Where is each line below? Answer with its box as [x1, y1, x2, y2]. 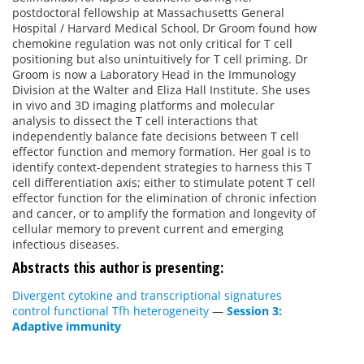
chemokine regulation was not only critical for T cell [12, 35, 292, 51]
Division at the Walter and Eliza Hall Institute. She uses [12, 81, 310, 97]
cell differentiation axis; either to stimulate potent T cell [12, 174, 315, 190]
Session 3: [227, 302, 282, 318]
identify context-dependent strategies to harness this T [12, 158, 312, 175]
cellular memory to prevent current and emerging [12, 220, 284, 236]
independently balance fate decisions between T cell [12, 128, 299, 144]
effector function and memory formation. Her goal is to [12, 143, 310, 159]
